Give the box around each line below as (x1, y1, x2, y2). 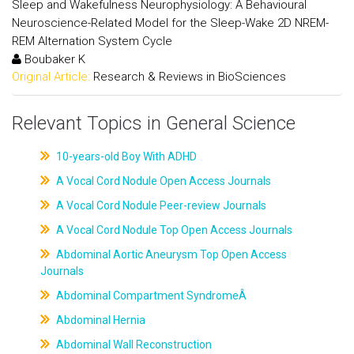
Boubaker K (21, 51, 85, 66)
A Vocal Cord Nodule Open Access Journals (53, 175, 271, 187)
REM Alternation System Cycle (12, 33, 172, 48)
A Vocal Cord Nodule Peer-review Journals (53, 199, 266, 212)
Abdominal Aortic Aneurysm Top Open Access (53, 248, 287, 261)
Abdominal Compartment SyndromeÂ (53, 289, 249, 302)
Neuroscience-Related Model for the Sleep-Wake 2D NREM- (12, 15, 329, 30)
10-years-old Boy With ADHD (53, 150, 197, 163)
